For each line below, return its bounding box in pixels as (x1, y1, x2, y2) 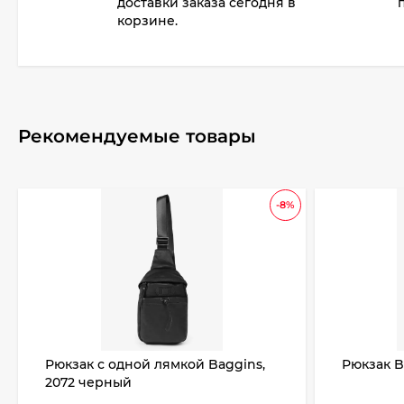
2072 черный (45, 374, 132, 390)
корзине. (117, 13, 178, 29)
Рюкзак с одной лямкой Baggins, (45, 356, 265, 372)
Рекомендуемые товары (18, 125, 256, 147)
